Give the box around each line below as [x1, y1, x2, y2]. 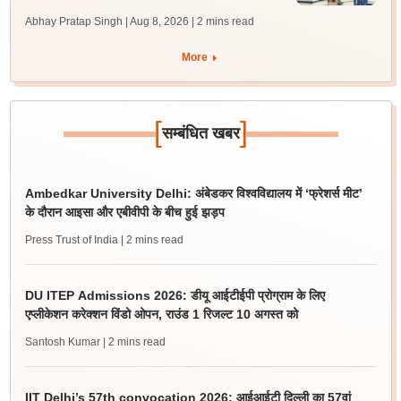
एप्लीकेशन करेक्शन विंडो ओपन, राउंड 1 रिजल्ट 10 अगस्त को [24, 307, 298, 321]
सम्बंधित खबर [161, 124, 240, 142]
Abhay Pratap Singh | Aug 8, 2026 [24, 15, 189, 28]
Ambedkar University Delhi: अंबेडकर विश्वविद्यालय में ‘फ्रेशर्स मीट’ [24, 186, 363, 200]
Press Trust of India [24, 234, 118, 246]
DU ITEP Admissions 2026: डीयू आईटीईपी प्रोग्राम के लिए [24, 288, 325, 303]
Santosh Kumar [24, 336, 100, 348]
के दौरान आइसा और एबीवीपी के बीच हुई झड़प [24, 205, 225, 219]
